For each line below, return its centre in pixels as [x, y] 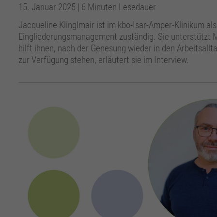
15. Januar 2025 [48, 7]
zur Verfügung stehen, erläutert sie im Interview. [103, 60]
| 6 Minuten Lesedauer [116, 7]
